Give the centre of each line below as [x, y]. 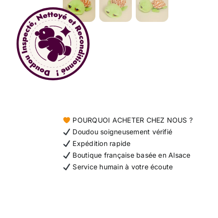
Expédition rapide [101, 144]
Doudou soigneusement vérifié [122, 132]
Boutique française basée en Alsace [131, 155]
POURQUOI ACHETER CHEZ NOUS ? [132, 120]
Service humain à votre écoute [122, 167]
